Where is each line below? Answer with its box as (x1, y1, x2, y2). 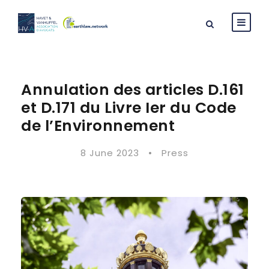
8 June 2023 (80, 147, 139, 159)
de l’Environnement (21, 115, 175, 136)
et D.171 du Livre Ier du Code (21, 97, 237, 118)
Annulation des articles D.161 (21, 79, 244, 100)
